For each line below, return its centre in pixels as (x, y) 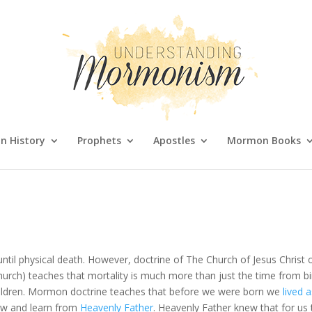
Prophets (99, 140)
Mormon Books (264, 140)
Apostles (174, 140)
